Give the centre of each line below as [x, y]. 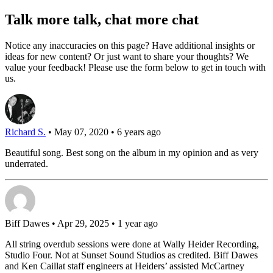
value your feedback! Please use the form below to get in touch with [135, 68]
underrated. [27, 164]
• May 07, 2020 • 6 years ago [103, 132]
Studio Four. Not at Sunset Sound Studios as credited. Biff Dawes [131, 255]
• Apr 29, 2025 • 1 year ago [104, 224]
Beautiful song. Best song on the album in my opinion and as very [132, 153]
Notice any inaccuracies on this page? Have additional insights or [130, 46]
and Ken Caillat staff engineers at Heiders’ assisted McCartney [125, 266]
